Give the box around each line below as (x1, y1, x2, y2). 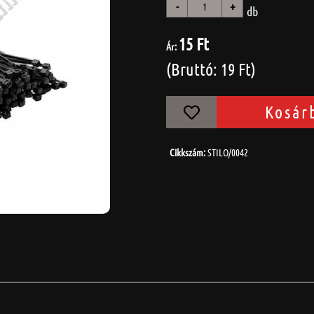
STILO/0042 (207, 146, 249, 159)
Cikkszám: (170, 146, 208, 159)
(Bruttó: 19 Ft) (166, 59, 256, 79)
